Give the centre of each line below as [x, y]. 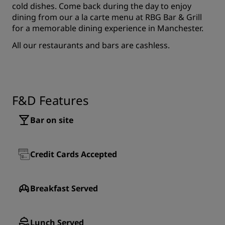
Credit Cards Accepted [74, 154]
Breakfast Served [64, 188]
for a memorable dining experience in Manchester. [108, 28]
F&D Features [50, 100]
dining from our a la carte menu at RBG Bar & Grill [107, 17]
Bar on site [52, 120]
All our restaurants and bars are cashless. [91, 45]
